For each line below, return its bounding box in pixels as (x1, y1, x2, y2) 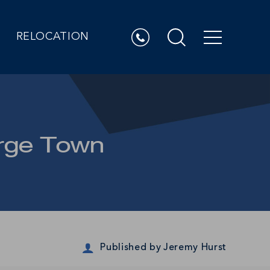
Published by (100, 243, 162, 253)
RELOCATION (16, 31, 89, 42)
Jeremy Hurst (163, 243, 227, 253)
